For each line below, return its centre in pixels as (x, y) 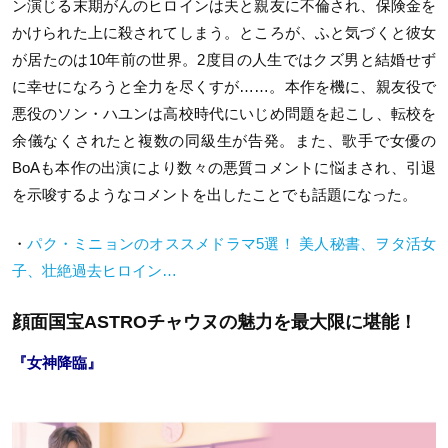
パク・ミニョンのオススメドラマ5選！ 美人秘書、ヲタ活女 (231, 244)
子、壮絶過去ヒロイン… (94, 271)
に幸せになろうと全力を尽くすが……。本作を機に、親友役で (224, 86)
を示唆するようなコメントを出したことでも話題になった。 (214, 194)
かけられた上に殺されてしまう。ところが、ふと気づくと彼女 (224, 32)
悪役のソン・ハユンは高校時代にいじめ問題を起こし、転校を (224, 113)
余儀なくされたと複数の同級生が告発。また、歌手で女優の (224, 140)
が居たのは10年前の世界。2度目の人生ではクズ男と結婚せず (224, 59)
